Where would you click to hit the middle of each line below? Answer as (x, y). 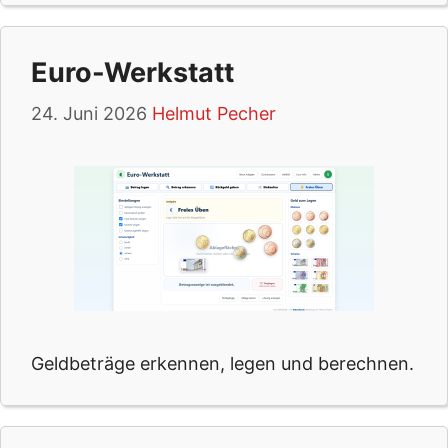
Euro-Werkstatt (132, 72)
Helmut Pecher (214, 113)
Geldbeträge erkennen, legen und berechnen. (222, 363)
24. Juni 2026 (89, 113)
